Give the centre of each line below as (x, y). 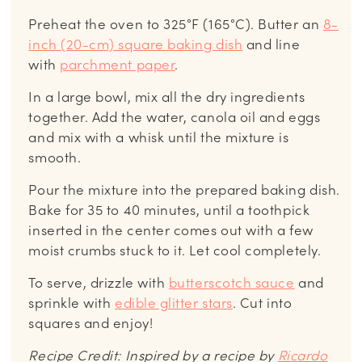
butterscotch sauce (232, 283)
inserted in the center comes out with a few (171, 231)
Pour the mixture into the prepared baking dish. (184, 190)
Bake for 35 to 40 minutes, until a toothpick (169, 210)
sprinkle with (72, 303)
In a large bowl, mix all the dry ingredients (167, 97)
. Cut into (262, 303)
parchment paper (118, 65)
